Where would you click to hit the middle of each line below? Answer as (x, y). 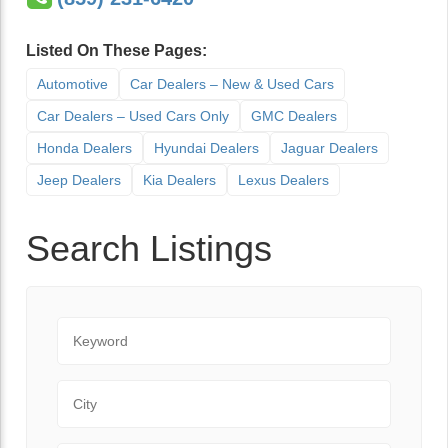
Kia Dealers (179, 180)
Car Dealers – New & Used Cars (232, 84)
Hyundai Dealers (206, 148)
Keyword (87, 327)
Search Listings (149, 248)
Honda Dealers (84, 148)
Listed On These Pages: (116, 50)
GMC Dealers (294, 116)
